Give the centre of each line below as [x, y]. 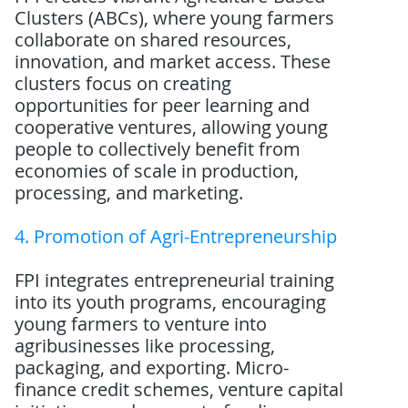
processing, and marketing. [129, 193]
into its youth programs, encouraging [171, 302]
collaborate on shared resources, [153, 40]
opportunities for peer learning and [163, 105]
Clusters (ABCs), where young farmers [175, 18]
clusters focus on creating [123, 83]
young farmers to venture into [141, 324]
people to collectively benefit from [158, 149]
